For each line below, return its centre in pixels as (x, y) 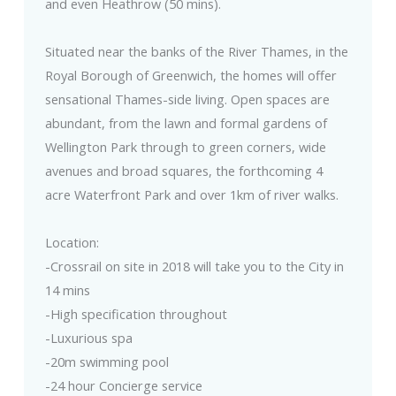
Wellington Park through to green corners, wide (185, 147)
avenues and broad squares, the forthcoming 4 (183, 171)
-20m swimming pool (107, 362)
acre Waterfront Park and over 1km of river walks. (191, 195)
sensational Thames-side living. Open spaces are (187, 99)
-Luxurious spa (88, 338)
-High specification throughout (136, 314)
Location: (72, 243)
